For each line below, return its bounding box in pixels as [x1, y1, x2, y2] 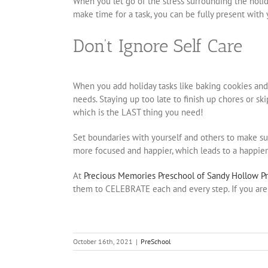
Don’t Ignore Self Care [73, 35, 242, 57]
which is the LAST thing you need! [73, 106, 203, 118]
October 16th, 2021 [73, 237, 133, 246]
